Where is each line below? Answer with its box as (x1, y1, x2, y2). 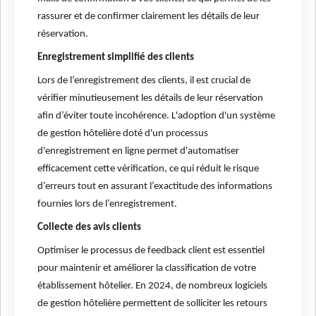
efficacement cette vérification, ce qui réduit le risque (37, 164, 259, 175)
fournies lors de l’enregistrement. (37, 199, 177, 210)
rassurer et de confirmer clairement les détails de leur (37, 11, 260, 23)
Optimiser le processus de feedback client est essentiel (37, 245, 265, 257)
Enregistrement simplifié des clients (37, 52, 194, 63)
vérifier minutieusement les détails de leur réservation (37, 93, 263, 104)
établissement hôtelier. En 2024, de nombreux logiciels (37, 281, 267, 292)
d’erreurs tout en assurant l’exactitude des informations (37, 181, 272, 193)
